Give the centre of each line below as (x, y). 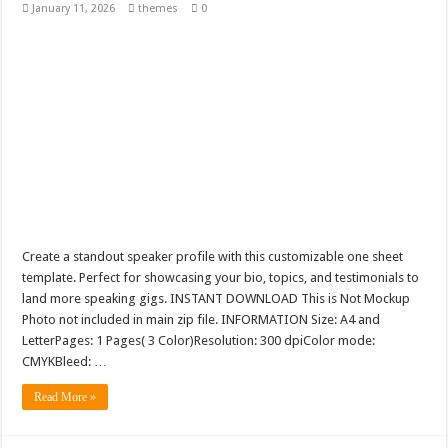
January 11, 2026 (74, 9)
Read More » (65, 397)
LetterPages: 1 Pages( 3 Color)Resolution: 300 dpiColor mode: (199, 341)
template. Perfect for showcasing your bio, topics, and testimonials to (221, 278)
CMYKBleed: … (65, 362)
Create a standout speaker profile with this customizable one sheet (213, 257)
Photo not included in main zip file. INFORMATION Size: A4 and (201, 320)
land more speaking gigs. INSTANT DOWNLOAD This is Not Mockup (216, 299)
